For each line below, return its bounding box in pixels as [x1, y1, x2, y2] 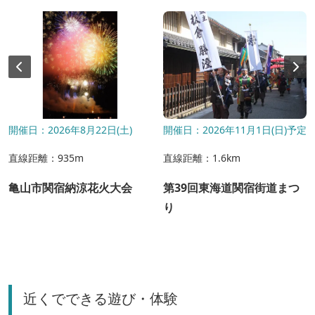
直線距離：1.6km [163, 150, 240, 165]
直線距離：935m [8, 150, 84, 165]
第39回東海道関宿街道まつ [163, 179, 300, 195]
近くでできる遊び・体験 [23, 288, 178, 308]
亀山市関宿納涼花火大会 [8, 179, 132, 195]
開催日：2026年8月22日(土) [8, 122, 132, 136]
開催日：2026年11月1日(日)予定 [163, 122, 307, 136]
